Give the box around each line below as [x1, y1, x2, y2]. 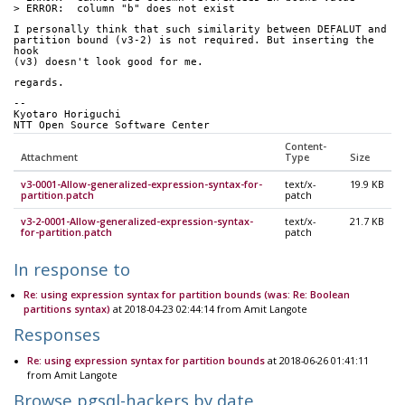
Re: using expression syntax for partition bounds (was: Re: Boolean [23, 288, 350, 302]
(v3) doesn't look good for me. [14, 55, 203, 68]
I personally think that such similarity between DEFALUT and [14, 23, 387, 35]
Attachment [21, 151, 78, 165]
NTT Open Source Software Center [14, 119, 210, 132]
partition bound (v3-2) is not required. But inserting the [14, 33, 374, 46]
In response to [14, 258, 130, 281]
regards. [14, 76, 64, 89]
